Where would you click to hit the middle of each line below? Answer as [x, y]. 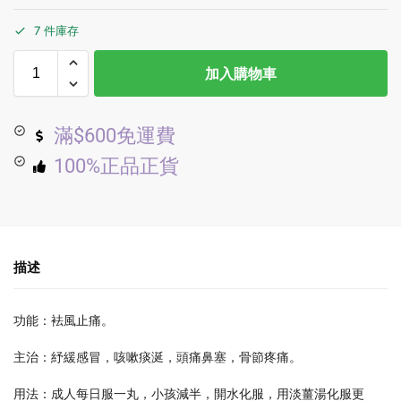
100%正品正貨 [116, 166]
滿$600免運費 [114, 136]
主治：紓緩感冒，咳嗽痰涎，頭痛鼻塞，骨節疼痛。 [158, 357]
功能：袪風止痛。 [64, 320]
